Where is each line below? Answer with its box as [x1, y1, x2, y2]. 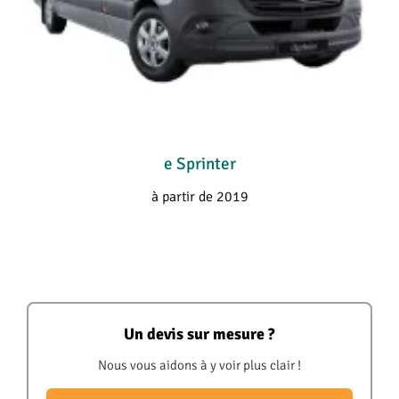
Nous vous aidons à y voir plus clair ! [98, 355, 301, 373]
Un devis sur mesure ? [124, 324, 275, 344]
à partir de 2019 [151, 186, 248, 205]
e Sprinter [163, 153, 236, 175]
